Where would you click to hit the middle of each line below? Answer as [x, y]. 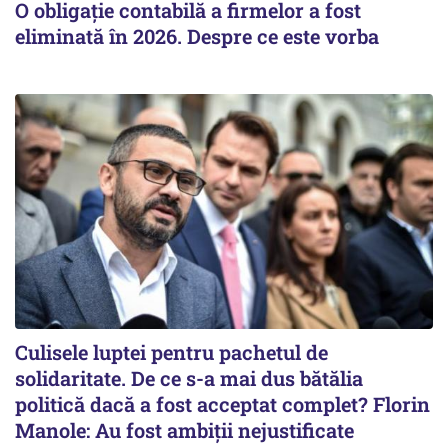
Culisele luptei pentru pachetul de [171, 351]
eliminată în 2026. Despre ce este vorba [197, 35]
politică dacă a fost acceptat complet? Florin [222, 403]
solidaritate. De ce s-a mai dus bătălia [189, 377]
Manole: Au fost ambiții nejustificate [184, 429]
